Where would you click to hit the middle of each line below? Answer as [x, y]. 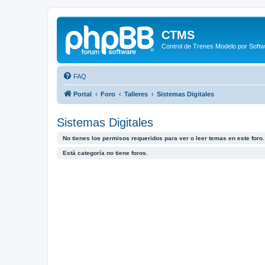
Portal [83, 94]
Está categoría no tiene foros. [105, 153]
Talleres [136, 94]
